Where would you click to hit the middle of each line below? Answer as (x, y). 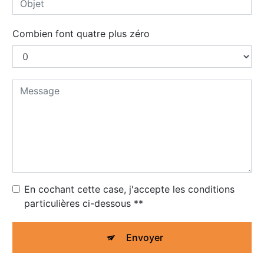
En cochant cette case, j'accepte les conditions (129, 189)
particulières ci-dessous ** (84, 203)
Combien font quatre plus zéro (81, 33)
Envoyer (144, 237)
